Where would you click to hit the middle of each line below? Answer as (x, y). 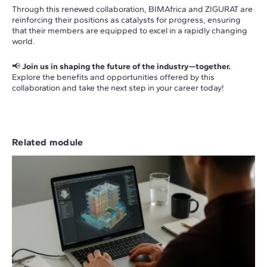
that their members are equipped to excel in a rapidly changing (130, 31)
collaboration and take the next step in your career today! (118, 88)
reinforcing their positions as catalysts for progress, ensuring (126, 20)
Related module (48, 142)
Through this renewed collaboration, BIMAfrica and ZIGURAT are (132, 10)
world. (24, 42)
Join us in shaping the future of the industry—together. (126, 67)
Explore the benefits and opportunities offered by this (113, 77)
